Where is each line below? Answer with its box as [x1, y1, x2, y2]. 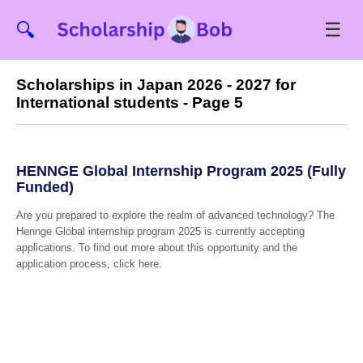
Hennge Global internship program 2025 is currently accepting [15, 224, 305, 237]
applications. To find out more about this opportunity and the [15, 241, 297, 254]
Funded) [15, 179, 74, 196]
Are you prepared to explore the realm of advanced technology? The [15, 208, 335, 221]
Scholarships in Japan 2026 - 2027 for [15, 75, 296, 93]
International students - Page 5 [15, 93, 243, 111]
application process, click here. [15, 257, 162, 270]
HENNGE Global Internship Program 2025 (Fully [15, 163, 346, 180]
